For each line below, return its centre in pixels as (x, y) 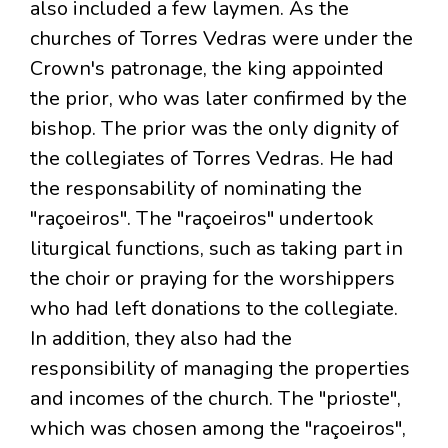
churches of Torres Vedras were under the (221, 39)
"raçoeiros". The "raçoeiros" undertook (202, 219)
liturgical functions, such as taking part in (216, 249)
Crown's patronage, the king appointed (207, 69)
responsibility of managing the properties (220, 369)
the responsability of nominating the (196, 189)
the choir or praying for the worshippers (212, 279)
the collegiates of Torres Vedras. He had (212, 159)
